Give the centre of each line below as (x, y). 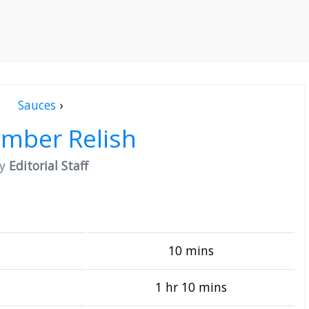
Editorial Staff (49, 166)
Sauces (37, 105)
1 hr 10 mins (191, 287)
